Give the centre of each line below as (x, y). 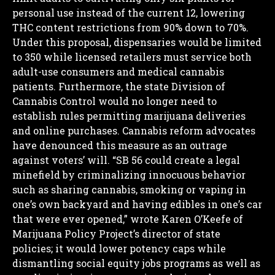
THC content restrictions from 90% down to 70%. (130, 27)
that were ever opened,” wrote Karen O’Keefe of (128, 219)
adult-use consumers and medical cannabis (118, 71)
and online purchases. (66, 130)
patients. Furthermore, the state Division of (119, 86)
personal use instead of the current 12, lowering (129, 12)
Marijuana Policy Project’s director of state (116, 233)
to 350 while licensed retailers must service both (132, 56)
